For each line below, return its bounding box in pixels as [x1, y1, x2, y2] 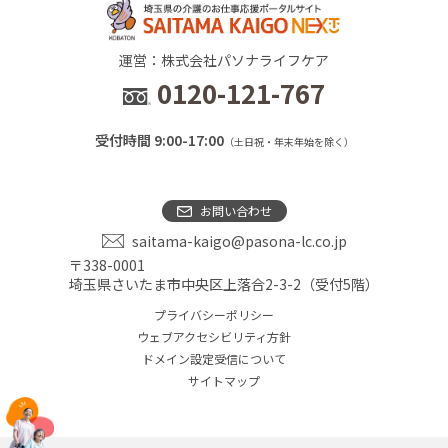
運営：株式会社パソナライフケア [119, 49, 329, 70]
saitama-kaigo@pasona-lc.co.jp [131, 230, 347, 251]
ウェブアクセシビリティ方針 [137, 327, 291, 345]
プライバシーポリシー [154, 305, 274, 323]
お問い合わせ [199, 201, 272, 219]
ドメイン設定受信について [142, 349, 286, 367]
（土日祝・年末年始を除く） [223, 133, 354, 149]
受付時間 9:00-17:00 [94, 129, 224, 150]
